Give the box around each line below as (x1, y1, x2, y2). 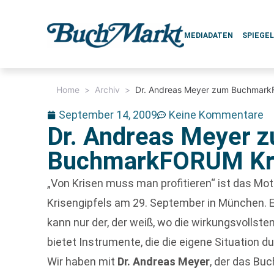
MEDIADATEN (184, 31, 234, 40)
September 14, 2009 (59, 108, 158, 121)
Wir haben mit (47, 255, 118, 268)
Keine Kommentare (169, 108, 264, 121)
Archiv (95, 84, 120, 95)
